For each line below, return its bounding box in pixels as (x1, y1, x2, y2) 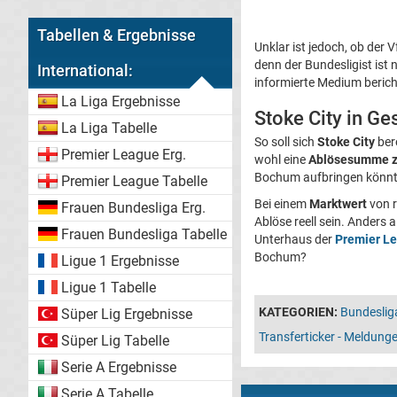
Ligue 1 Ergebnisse (61, 253, 179, 269)
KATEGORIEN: (259, 304, 338, 319)
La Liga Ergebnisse (61, 93, 180, 110)
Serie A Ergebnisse (61, 359, 176, 376)
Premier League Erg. (61, 146, 186, 163)
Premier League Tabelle (61, 173, 207, 190)
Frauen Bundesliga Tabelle (61, 226, 227, 243)
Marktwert (309, 196, 367, 211)
